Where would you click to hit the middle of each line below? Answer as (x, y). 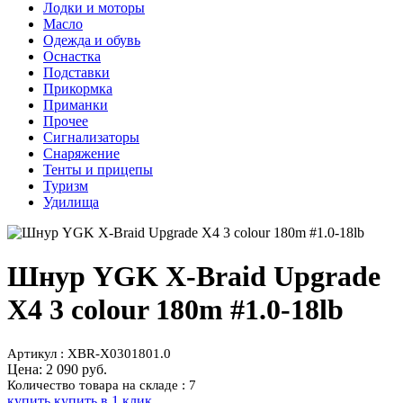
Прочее (66, 121)
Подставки (76, 72)
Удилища (71, 201)
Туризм (66, 185)
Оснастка (72, 56)
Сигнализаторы (91, 137)
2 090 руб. (76, 369)
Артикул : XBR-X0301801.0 (89, 353)
